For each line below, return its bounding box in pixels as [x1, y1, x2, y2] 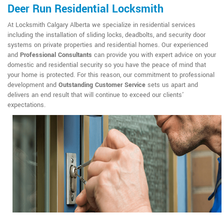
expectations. [7, 100, 45, 109]
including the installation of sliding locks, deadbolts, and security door [7, 30, 205, 39]
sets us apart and [145, 80, 198, 89]
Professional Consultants [20, 50, 92, 59]
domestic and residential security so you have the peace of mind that [7, 60, 206, 69]
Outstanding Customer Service [58, 80, 145, 89]
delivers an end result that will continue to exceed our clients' [7, 90, 184, 99]
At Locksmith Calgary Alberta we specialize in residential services [7, 20, 195, 29]
